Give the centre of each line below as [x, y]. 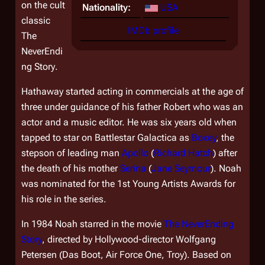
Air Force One [134, 255]
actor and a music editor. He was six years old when [129, 122]
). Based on [208, 255]
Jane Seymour [181, 168]
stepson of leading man [72, 153]
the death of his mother [71, 168]
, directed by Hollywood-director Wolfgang [129, 239]
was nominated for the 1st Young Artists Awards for [128, 184]
